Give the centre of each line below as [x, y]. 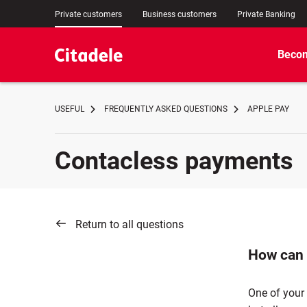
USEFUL [70, 109]
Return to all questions [130, 224]
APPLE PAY [268, 109]
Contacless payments [174, 161]
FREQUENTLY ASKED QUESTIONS [166, 109]
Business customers [180, 14]
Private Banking [266, 14]
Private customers [88, 14]
